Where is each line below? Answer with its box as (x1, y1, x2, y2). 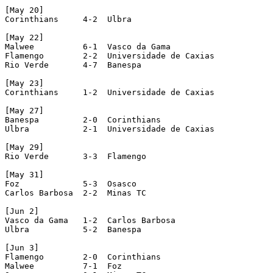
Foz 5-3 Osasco (5, 179, 136, 188)
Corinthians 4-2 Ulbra (5, 14, 132, 24)
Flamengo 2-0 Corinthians (5, 252, 161, 261)
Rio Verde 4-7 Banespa (5, 60, 141, 69)
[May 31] (5, 169, 44, 179)
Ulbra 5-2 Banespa (5, 224, 141, 234)
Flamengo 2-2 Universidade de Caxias (5, 51, 214, 60)
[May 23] (5, 78, 44, 88)
